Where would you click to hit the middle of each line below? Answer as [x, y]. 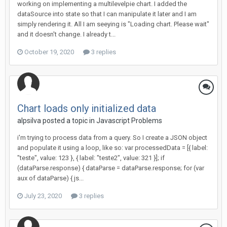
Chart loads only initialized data [87, 108]
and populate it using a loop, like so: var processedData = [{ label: [112, 148]
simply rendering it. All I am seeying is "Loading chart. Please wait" [113, 24]
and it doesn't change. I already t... [66, 34]
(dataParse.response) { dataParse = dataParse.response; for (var [111, 168]
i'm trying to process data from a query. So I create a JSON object [112, 138]
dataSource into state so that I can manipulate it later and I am [107, 14]
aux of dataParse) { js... [50, 178]
